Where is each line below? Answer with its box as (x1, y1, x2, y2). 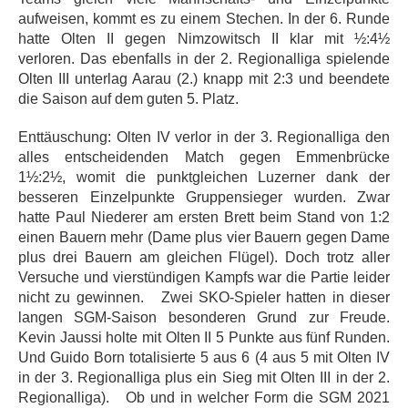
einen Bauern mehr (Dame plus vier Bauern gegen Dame (18, 229, 390, 246)
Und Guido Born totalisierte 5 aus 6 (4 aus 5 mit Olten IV (18, 350, 390, 366)
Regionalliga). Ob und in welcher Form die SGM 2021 (18, 390, 390, 406)
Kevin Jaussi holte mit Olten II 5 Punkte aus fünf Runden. (18, 330, 390, 346)
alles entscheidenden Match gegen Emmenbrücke (18, 149, 390, 166)
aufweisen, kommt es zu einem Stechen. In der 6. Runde (18, 11, 390, 27)
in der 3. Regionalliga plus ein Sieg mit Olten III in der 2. (18, 370, 390, 386)
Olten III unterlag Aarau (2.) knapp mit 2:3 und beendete (18, 71, 390, 87)
